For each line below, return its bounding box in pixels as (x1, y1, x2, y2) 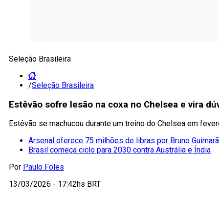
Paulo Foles (23, 162, 64, 172)
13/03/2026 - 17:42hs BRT (9, 179, 101, 189)
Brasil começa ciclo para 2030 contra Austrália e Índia (28, 145, 211, 155)
